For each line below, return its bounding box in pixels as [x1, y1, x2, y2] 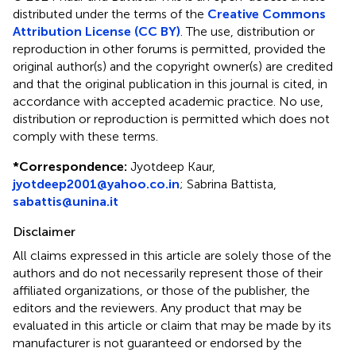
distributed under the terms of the [13, 6, 207, 21]
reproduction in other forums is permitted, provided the [13, 41, 326, 56]
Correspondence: [19, 158, 127, 174]
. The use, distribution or [180, 23, 315, 39]
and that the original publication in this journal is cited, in [13, 75, 327, 91]
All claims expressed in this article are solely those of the [13, 247, 331, 263]
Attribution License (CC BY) [13, 23, 180, 39]
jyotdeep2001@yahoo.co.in [13, 176, 180, 192]
